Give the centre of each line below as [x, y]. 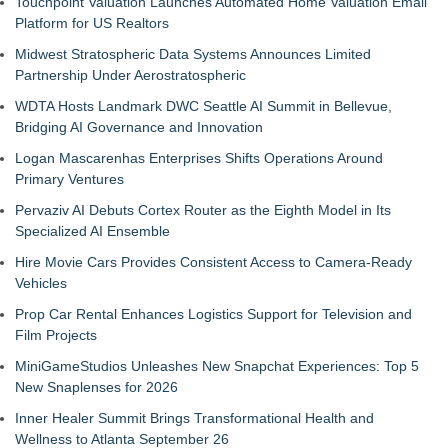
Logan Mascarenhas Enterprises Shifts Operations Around [199, 158]
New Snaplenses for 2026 [96, 387]
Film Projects [56, 335]
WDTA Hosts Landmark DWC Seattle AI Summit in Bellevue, [203, 106]
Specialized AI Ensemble [92, 231]
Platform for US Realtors [92, 23]
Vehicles [41, 283]
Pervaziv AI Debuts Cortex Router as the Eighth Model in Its [203, 210]
